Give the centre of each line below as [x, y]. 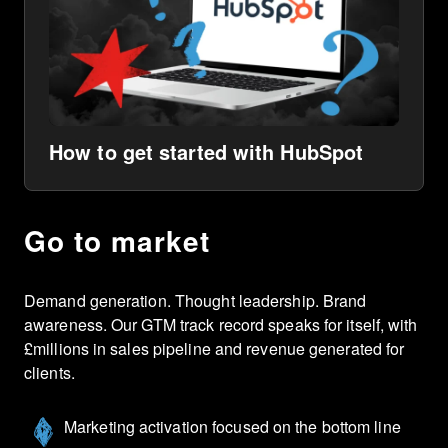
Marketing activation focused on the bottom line [232, 427]
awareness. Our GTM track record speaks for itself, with [221, 325]
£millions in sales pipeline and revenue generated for [214, 349]
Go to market [117, 241]
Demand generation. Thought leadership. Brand [195, 301]
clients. [49, 373]
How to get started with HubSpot [206, 152]
